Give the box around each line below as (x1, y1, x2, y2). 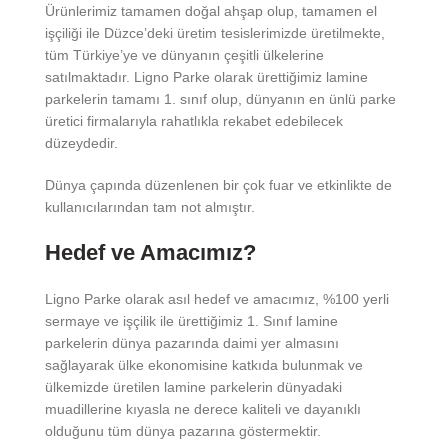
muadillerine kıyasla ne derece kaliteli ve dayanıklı (45, 400, 361, 417)
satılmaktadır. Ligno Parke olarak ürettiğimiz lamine (45, 68, 368, 85)
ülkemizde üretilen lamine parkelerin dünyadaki (45, 378, 342, 395)
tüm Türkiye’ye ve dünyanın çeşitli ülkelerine (45, 46, 324, 63)
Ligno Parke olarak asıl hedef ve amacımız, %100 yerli (45, 290, 389, 307)
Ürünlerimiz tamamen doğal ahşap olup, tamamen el (45, 2, 377, 19)
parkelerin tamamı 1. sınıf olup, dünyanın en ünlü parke (45, 90, 396, 107)
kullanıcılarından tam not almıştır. (45, 198, 255, 215)
